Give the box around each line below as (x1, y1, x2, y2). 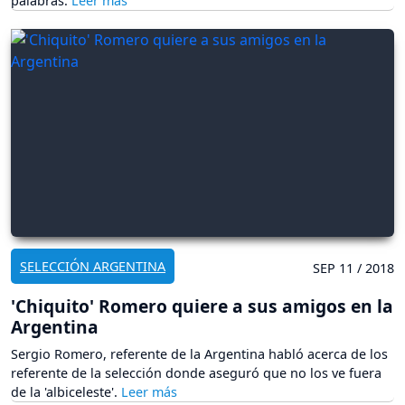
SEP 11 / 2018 (313, 259, 394, 278)
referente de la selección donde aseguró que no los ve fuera (11, 364, 381, 382)
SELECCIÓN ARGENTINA (20, 258, 165, 276)
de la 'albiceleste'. (11, 383, 121, 401)
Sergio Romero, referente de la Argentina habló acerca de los (11, 345, 388, 363)
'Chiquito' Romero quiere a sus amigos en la (11, 294, 393, 319)
